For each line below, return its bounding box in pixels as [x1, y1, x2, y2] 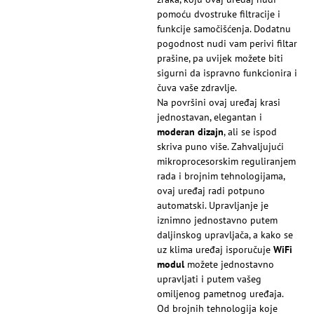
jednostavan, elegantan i [157, 111, 262, 124]
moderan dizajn [157, 125, 224, 139]
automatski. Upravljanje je [157, 199, 268, 212]
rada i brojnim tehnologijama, [157, 170, 285, 183]
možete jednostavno [184, 258, 274, 271]
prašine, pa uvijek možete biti [157, 52, 283, 65]
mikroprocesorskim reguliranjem [157, 155, 296, 168]
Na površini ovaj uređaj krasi [157, 96, 280, 109]
